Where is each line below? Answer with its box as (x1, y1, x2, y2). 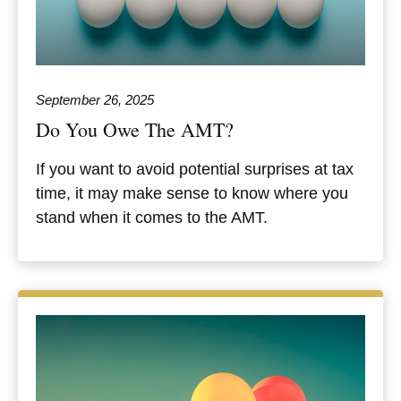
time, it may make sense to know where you (36, 183, 348, 202)
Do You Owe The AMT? (36, 115, 234, 142)
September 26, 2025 (36, 91, 154, 107)
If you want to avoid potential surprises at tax (36, 159, 354, 178)
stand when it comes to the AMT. (36, 208, 268, 226)
